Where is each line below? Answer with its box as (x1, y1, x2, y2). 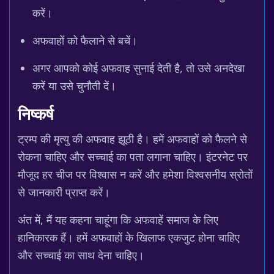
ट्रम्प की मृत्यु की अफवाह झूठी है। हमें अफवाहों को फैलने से (18, 131, 247, 146)
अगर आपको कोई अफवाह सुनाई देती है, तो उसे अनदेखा (32, 61, 245, 75)
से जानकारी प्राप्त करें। (18, 185, 110, 199)
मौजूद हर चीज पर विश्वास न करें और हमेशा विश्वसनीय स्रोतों (18, 167, 253, 182)
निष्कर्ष (18, 108, 53, 124)
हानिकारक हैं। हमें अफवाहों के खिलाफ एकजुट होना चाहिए (18, 230, 240, 245)
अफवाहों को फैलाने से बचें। (32, 33, 138, 48)
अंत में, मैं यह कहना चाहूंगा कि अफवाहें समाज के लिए (18, 212, 218, 227)
